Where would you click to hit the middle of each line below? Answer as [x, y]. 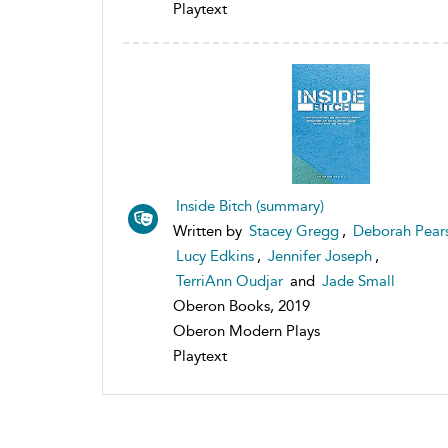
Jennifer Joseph [320, 255]
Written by [209, 230]
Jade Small [358, 280]
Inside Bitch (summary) [250, 205]
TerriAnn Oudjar [229, 280]
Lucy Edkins [215, 255]
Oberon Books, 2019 [241, 305]
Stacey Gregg [294, 230]
